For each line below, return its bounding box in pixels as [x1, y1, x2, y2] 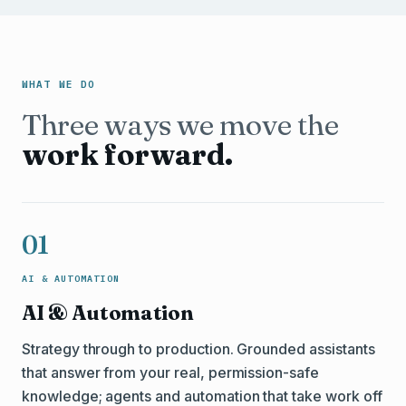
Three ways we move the [22, 107, 339, 142]
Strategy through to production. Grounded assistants [22, 340, 375, 358]
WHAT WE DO [22, 78, 95, 91]
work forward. [22, 137, 233, 172]
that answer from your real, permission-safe [22, 363, 319, 382]
